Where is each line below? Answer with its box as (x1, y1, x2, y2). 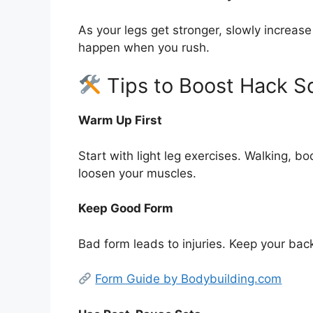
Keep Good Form (78, 201, 173, 216)
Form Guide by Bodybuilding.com (95, 272, 282, 286)
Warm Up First (78, 113, 162, 128)
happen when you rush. (78, 40, 210, 54)
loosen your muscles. (78, 166, 196, 180)
